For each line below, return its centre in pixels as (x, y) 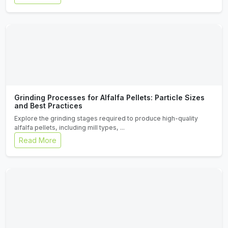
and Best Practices (48, 106)
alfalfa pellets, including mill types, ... (69, 127)
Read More (38, 140)
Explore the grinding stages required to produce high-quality (106, 118)
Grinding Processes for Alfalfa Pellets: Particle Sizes (109, 97)
